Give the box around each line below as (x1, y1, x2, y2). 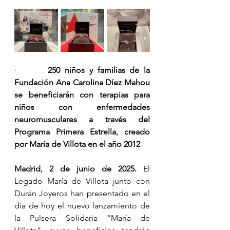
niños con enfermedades (14, 102, 150, 112)
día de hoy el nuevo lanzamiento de (14, 201, 150, 211)
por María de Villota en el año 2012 (14, 139, 140, 149)
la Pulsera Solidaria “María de (14, 213, 150, 223)
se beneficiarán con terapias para (14, 90, 150, 100)
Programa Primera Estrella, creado (14, 127, 150, 137)
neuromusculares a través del (14, 114, 150, 125)
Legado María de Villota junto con (14, 176, 150, 186)
